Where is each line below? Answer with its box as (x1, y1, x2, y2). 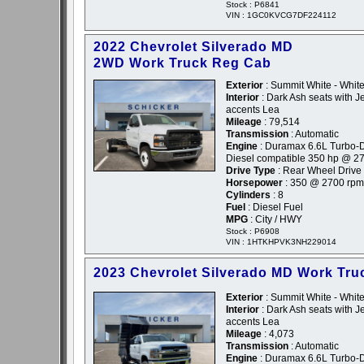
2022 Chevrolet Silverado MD (93, 40, 293, 54)
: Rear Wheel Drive (275, 165, 362, 177)
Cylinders (226, 189, 271, 201)
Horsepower (226, 177, 283, 189)
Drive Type (226, 165, 275, 177)
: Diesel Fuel (245, 201, 303, 214)
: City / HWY (248, 214, 302, 226)
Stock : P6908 (226, 227, 279, 236)
